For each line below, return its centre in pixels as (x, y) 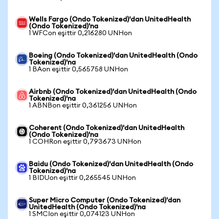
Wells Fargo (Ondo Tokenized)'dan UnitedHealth (110, 20)
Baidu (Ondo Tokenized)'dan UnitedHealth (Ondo (111, 164)
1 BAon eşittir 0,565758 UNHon (78, 69)
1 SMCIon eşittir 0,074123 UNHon (82, 214)
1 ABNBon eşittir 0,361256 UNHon (83, 106)
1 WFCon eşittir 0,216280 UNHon (80, 33)
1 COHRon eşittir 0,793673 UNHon (85, 142)
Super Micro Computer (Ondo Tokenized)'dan (105, 200)
